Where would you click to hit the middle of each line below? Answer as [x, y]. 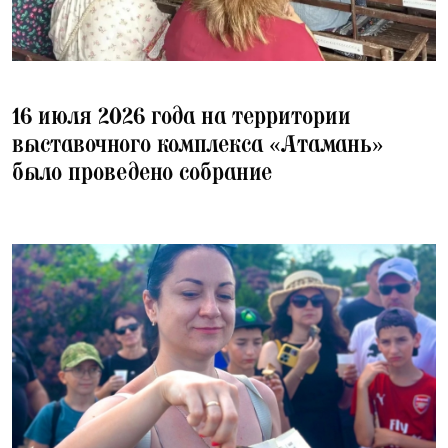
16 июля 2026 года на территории [181, 115]
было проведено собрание [142, 171]
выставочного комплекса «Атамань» [198, 143]
